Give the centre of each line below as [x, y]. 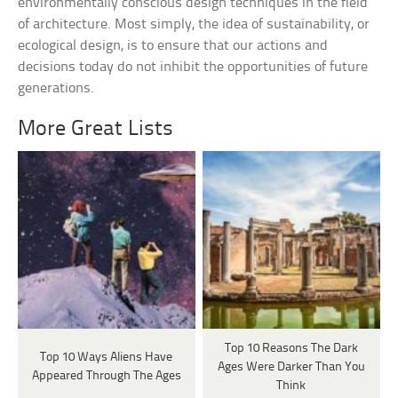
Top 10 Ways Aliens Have [107, 358]
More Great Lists [96, 130]
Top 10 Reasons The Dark [291, 348]
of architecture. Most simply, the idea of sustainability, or [194, 25]
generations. [56, 89]
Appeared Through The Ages [106, 377]
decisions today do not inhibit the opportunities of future [193, 68]
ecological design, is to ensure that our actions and [173, 46]
